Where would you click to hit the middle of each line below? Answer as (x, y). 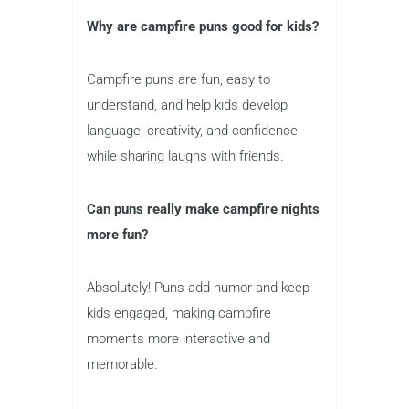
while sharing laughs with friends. (185, 157)
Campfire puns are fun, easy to (178, 80)
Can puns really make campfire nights (203, 210)
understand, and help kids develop (187, 105)
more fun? (117, 235)
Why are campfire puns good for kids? (203, 27)
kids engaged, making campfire (179, 314)
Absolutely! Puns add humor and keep (198, 288)
